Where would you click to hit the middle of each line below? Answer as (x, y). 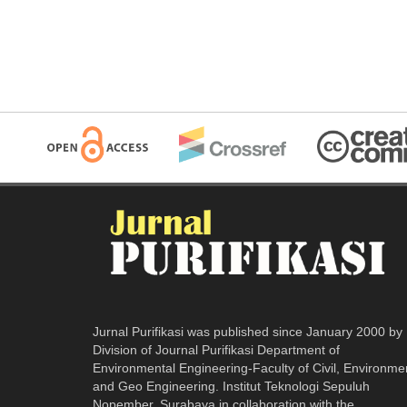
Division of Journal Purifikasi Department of (216, 349)
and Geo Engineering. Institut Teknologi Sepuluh (231, 386)
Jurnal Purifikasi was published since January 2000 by (248, 331)
